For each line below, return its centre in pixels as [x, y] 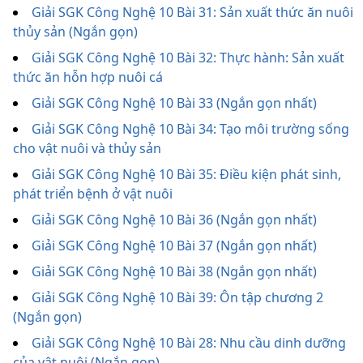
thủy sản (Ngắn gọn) [75, 32]
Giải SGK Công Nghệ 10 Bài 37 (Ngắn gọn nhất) [174, 246]
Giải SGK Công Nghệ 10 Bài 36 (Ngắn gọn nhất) [174, 220]
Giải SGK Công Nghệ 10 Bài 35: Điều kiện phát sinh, [186, 174]
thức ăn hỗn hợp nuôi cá [88, 77]
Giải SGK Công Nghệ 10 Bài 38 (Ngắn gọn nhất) [174, 271]
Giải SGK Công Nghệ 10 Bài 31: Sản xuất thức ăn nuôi [192, 12]
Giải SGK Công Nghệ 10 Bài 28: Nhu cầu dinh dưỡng [189, 343]
